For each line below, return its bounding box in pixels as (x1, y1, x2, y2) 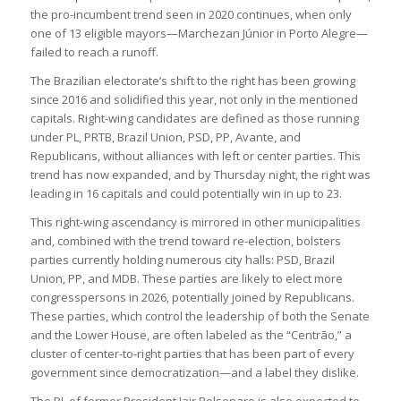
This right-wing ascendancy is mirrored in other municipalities (30, 214, 361, 231)
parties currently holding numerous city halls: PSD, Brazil (30, 252, 335, 269)
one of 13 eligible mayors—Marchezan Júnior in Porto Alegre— (30, 25, 368, 42)
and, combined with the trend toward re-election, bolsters (30, 233, 341, 250)
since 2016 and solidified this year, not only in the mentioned (30, 91, 358, 108)
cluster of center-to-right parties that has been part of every (30, 346, 354, 363)
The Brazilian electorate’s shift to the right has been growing (30, 73, 355, 90)
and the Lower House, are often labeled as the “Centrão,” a (30, 327, 352, 344)
